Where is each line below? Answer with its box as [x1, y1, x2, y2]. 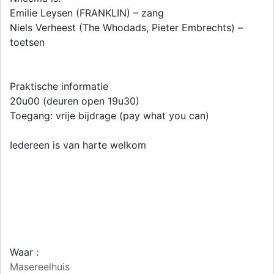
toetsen [10, 36, 45, 48]
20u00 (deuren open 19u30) [10, 95, 139, 107]
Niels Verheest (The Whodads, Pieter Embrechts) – [10, 21, 243, 34]
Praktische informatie [10, 80, 108, 92]
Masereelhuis [10, 261, 70, 273]
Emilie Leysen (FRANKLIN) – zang [10, 7, 164, 19]
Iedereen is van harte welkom [10, 139, 146, 151]
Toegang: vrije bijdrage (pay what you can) [10, 109, 209, 122]
